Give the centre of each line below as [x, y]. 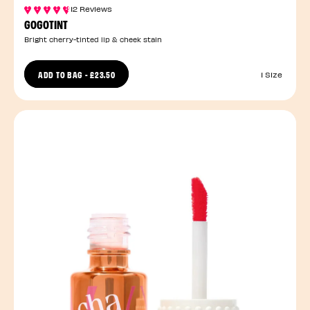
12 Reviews [91, 9]
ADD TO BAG [61, 74]
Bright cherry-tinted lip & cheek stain [93, 40]
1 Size [272, 74]
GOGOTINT [46, 24]
